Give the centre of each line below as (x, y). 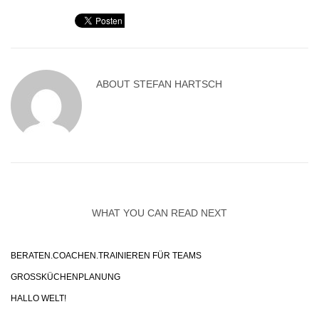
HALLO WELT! (38, 298)
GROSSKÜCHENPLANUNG (62, 277)
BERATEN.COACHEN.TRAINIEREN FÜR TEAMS (106, 256)
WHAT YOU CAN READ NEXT (159, 213)
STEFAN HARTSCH (178, 84)
